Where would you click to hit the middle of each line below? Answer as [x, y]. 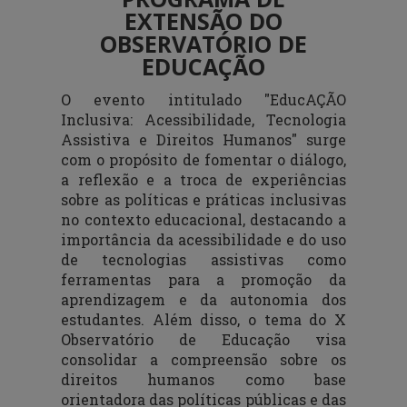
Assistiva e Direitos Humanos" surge [203, 139]
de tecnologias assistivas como [203, 259]
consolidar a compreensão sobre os [203, 359]
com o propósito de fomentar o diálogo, [203, 159]
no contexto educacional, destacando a [203, 219]
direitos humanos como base [203, 379]
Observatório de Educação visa [203, 339]
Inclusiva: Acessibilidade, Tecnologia [203, 119]
